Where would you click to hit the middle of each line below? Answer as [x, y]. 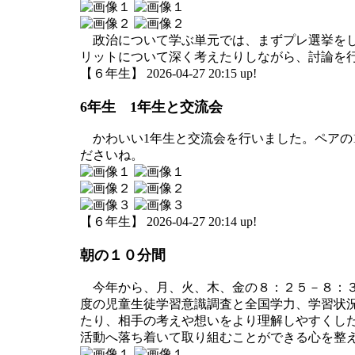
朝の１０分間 [123, 256]
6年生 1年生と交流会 [151, 107]
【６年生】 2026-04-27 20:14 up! [168, 221]
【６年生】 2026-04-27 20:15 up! [168, 73]
